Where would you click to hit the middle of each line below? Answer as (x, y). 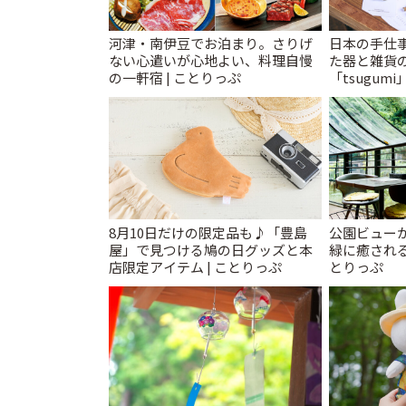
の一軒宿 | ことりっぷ (175, 77)
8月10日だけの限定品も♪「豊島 (208, 232)
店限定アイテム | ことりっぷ (195, 266)
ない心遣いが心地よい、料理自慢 (211, 60)
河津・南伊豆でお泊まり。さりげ (211, 43)
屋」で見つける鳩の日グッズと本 (211, 249)
